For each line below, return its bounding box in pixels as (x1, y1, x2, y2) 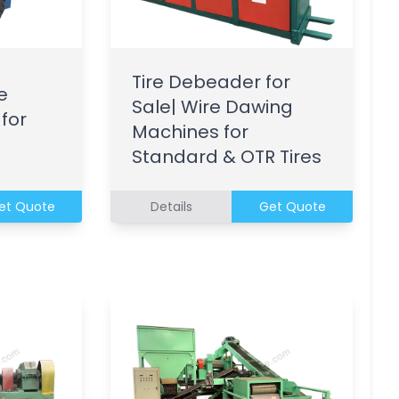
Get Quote (258, 197, 326, 216)
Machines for (132, 118, 248, 144)
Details (150, 197, 192, 216)
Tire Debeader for (132, 69, 290, 94)
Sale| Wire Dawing (132, 94, 293, 119)
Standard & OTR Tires (132, 143, 322, 169)
